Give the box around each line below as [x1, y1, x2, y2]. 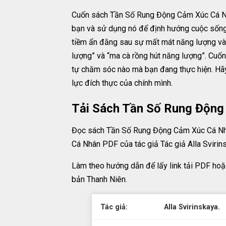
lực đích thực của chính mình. [72, 78, 173, 88]
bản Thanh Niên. [72, 175, 127, 184]
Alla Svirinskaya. [164, 203, 220, 211]
